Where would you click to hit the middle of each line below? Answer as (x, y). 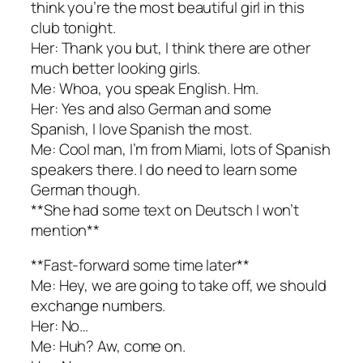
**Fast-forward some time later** (140, 265)
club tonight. (73, 27)
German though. (85, 189)
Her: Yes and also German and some (151, 108)
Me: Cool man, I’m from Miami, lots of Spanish (181, 149)
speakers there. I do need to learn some (164, 169)
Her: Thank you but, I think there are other (171, 47)
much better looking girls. (116, 68)
